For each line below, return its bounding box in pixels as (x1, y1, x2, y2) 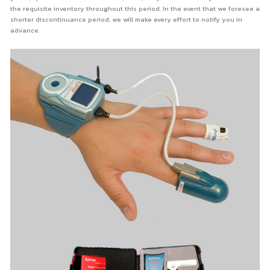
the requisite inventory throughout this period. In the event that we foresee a (10, 3, 260, 13)
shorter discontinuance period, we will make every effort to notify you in (10, 14, 242, 24)
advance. (10, 25, 40, 35)
